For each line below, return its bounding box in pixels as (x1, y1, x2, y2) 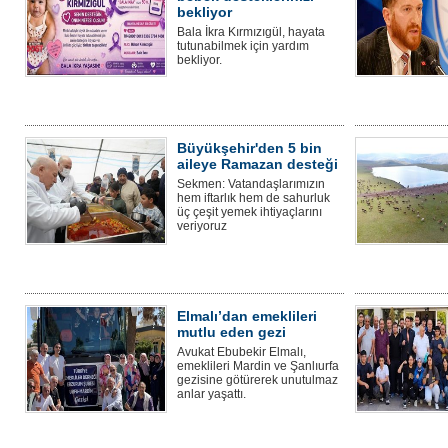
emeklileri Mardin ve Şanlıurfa (177, 358, 339, 373)
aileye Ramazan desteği (177, 155, 338, 172)
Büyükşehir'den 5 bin (177, 139, 322, 156)
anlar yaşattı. (177, 386, 246, 401)
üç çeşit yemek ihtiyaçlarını (177, 204, 322, 219)
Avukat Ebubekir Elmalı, (177, 344, 306, 359)
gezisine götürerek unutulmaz (177, 372, 338, 387)
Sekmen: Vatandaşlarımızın (177, 176, 325, 191)
